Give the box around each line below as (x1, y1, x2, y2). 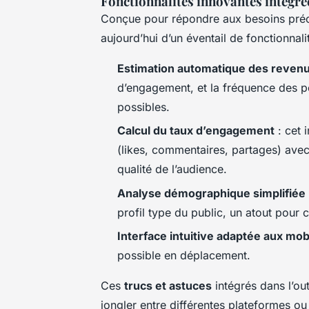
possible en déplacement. (117, 248, 250, 263)
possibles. (117, 99, 170, 114)
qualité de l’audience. (117, 162, 227, 177)
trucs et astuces (124, 279, 212, 293)
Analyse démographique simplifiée (117, 186, 306, 200)
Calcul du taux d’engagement (117, 123, 275, 138)
